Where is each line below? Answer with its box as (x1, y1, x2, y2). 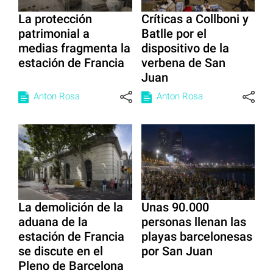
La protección (18, 11, 92, 26)
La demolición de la (18, 200, 123, 215)
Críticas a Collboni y (141, 11, 249, 26)
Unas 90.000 (141, 200, 209, 215)
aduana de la (18, 214, 88, 230)
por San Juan (141, 244, 213, 259)
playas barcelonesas (141, 229, 252, 244)
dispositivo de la (141, 40, 229, 55)
